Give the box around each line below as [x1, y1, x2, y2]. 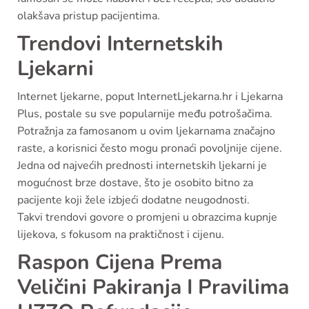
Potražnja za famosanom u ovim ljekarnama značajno [17, 123, 275, 139]
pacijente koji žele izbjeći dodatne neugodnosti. [17, 192, 250, 208]
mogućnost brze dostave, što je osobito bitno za [17, 175, 253, 190]
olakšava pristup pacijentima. [17, 8, 160, 23]
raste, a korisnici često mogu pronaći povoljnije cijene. [17, 140, 282, 156]
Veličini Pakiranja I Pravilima [17, 272, 289, 301]
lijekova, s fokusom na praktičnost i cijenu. [17, 226, 224, 242]
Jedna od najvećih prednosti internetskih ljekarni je [17, 157, 267, 173]
